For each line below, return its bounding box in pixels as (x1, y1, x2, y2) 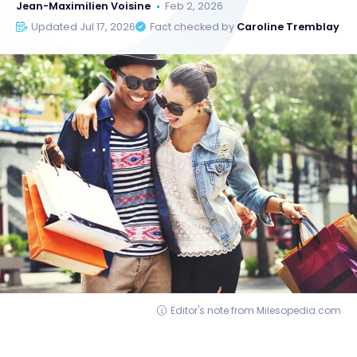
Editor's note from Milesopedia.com (171, 304, 341, 318)
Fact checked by (150, 20, 237, 34)
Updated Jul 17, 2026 (31, 20, 136, 34)
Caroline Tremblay (237, 20, 340, 34)
